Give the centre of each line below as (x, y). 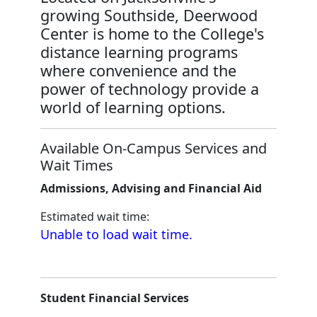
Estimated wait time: (94, 217)
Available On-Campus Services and (153, 149)
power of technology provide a (149, 89)
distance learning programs (139, 52)
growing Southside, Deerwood (149, 16)
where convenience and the (138, 71)
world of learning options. (135, 108)
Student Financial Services (114, 298)
